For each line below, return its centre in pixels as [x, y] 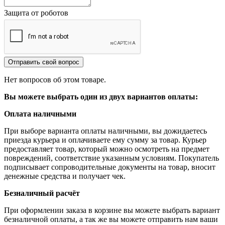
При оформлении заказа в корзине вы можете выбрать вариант [112, 210]
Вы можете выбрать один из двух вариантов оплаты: [101, 96]
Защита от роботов [36, 13]
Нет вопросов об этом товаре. [55, 79]
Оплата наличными [40, 114]
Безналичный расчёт [42, 193]
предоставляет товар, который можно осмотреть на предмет [107, 149]
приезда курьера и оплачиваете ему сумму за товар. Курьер [105, 140]
